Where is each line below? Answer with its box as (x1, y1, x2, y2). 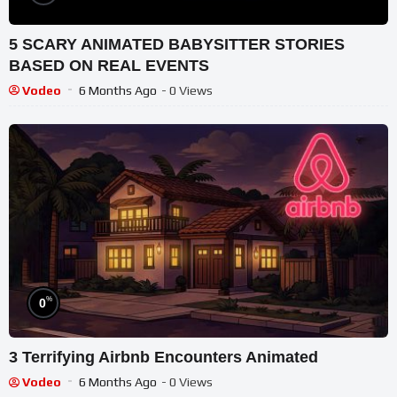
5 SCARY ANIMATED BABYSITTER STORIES (9, 35, 345, 53)
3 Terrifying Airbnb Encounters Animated (9, 348, 320, 367)
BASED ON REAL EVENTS (9, 56, 209, 74)
